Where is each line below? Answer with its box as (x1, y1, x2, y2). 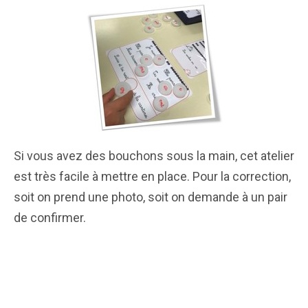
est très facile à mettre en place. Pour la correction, (14, 168, 291, 184)
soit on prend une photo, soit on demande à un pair (14, 189, 287, 204)
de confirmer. (14, 210, 89, 225)
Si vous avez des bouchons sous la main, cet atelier (14, 148, 294, 163)
